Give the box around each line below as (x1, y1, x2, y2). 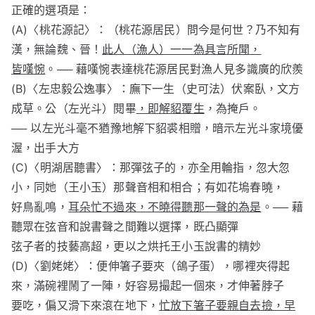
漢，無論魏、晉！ (11, 42, 103, 56)
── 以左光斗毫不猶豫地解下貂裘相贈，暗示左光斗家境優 (11, 121, 304, 135)
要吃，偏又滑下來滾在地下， (11, 298, 160, 312)
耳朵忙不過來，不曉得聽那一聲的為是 (67, 200, 262, 214)
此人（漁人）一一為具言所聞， (102, 42, 262, 56)
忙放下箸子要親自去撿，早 (159, 298, 296, 312)
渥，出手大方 (11, 141, 79, 155)
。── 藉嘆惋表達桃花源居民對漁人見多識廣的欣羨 (45, 62, 304, 76)
